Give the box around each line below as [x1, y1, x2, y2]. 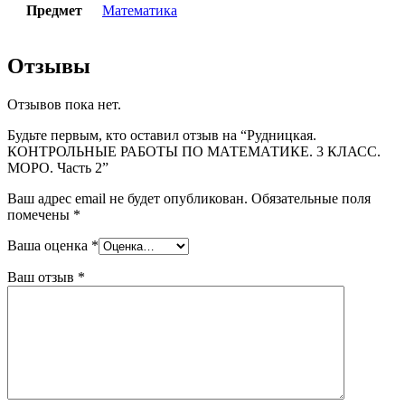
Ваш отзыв [7, 268, 78, 285]
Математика [102, 3, 177, 19]
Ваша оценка [7, 237, 91, 253]
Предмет [26, 3, 82, 19]
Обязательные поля [251, 190, 371, 206]
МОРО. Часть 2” [7, 159, 108, 175]
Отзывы [7, 54, 90, 79]
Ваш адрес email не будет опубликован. [7, 190, 248, 206]
